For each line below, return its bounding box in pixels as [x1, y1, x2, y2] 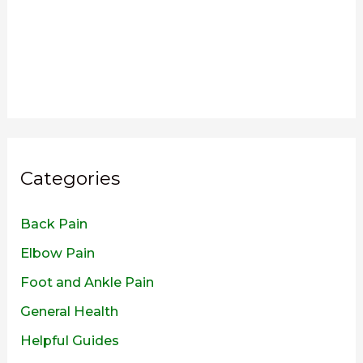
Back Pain [20, 215, 88, 232]
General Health [20, 303, 119, 320]
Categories [20, 167, 121, 190]
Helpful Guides [20, 332, 120, 349]
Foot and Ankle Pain [20, 274, 155, 291]
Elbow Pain [20, 244, 96, 261]
